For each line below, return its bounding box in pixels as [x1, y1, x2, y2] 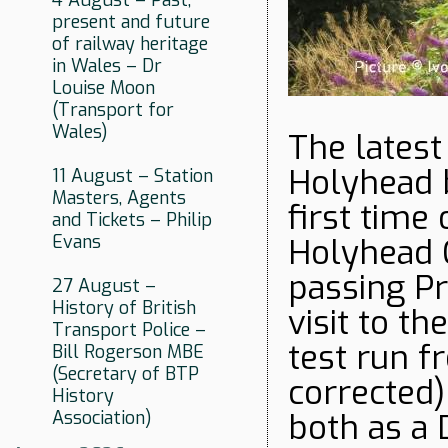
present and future [52, 10, 210, 35]
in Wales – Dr [52, 54, 162, 79]
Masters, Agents [52, 186, 186, 211]
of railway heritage [52, 32, 208, 57]
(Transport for [52, 98, 174, 123]
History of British [52, 296, 196, 321]
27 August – [52, 274, 156, 299]
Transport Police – [52, 318, 206, 343]
